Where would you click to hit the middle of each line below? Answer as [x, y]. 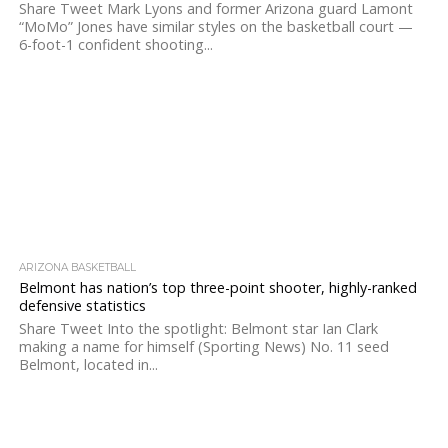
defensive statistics [82, 305]
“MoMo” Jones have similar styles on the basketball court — [215, 26]
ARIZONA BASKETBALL [77, 267]
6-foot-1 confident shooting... [115, 44]
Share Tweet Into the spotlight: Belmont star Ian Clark [198, 328]
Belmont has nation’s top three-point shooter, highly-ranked [217, 287]
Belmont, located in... [88, 364]
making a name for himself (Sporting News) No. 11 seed [203, 346]
